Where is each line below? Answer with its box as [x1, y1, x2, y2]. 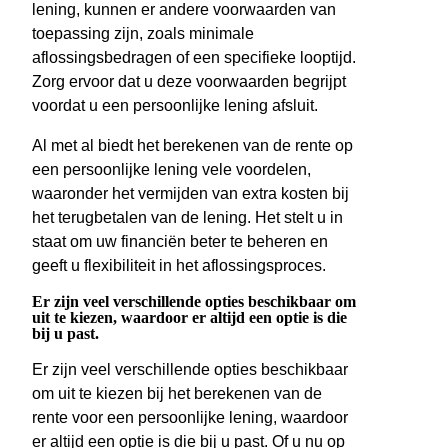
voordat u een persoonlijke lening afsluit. [32, 97, 318, 115]
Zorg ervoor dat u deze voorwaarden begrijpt [32, 73, 346, 91]
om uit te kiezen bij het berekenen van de [32, 385, 322, 403]
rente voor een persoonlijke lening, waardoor [32, 409, 348, 427]
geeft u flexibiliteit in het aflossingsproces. [32, 257, 326, 275]
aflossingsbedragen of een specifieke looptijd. [32, 49, 356, 67]
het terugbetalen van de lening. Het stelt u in [32, 209, 343, 227]
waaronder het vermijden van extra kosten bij [32, 185, 349, 203]
